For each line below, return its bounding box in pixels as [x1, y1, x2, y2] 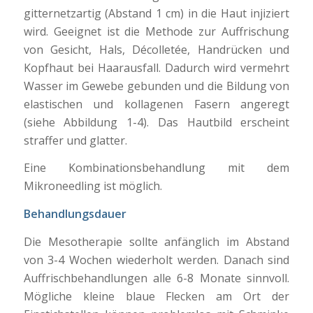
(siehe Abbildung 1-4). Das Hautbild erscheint [23, 114, 290, 130]
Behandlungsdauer [23, 205, 126, 221]
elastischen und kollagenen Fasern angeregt [23, 96, 290, 112]
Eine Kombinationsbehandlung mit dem [23, 160, 290, 176]
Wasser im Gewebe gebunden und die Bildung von [23, 78, 290, 94]
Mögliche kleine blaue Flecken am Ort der [23, 288, 290, 304]
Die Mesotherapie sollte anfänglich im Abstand [23, 233, 290, 249]
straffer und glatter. [23, 132, 127, 148]
